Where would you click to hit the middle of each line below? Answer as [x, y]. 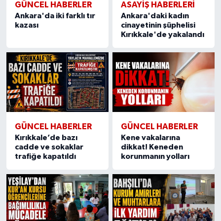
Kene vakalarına [151, 138]
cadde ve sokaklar [49, 147]
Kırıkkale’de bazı [46, 138]
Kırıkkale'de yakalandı [163, 35]
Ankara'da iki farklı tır [55, 16]
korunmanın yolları [155, 157]
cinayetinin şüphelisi [158, 25]
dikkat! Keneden [152, 147]
